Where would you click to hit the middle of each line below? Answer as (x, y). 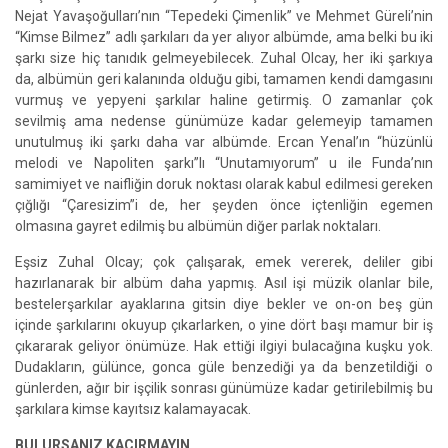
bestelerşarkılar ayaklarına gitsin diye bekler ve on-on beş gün (224, 304)
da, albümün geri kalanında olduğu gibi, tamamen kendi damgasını (224, 79)
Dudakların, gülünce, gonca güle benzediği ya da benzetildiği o (224, 367)
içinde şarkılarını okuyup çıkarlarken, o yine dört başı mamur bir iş (224, 325)
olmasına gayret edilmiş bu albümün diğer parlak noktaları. (198, 226)
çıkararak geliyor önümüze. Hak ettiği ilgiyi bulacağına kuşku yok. (224, 346)
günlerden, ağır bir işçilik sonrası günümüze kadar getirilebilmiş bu (224, 388)
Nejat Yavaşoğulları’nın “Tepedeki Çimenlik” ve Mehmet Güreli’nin (224, 16)
